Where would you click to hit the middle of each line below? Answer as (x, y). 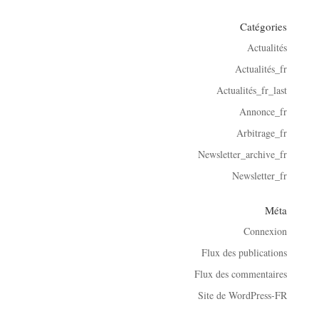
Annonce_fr (263, 112)
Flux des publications (245, 253)
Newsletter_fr (260, 176)
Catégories (264, 27)
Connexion (266, 231)
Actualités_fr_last (252, 90)
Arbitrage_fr (262, 133)
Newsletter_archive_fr (243, 155)
